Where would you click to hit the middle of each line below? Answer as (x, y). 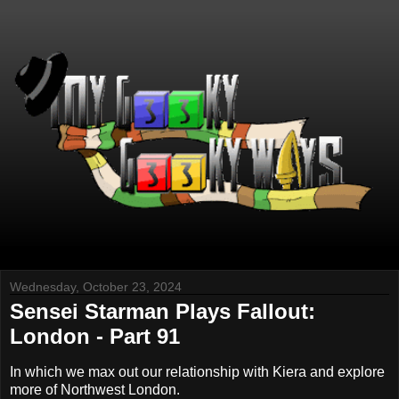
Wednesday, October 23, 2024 (96, 287)
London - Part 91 (95, 337)
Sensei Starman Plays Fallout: (163, 312)
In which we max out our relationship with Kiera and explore (197, 371)
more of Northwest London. (95, 389)
